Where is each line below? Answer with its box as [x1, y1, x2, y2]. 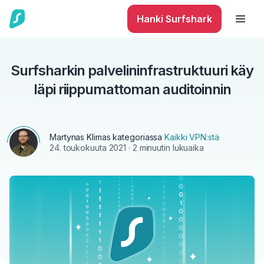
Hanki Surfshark [137, 13, 212, 25]
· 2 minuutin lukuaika [126, 143, 204, 153]
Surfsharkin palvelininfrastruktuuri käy [11, 62, 253, 79]
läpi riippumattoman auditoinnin [33, 81, 231, 98]
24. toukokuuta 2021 [49, 143, 127, 153]
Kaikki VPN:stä [164, 132, 219, 142]
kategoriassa [110, 132, 165, 142]
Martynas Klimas [49, 132, 111, 142]
